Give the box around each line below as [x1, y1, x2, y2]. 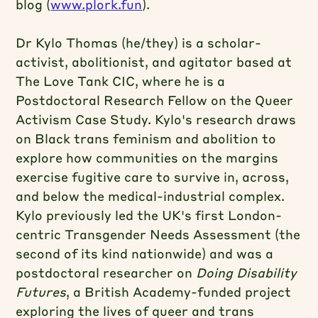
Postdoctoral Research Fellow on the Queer [16, 92, 294, 108]
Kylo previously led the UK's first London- [16, 207, 283, 223]
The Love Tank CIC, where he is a [16, 72, 226, 89]
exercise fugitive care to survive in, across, [16, 168, 290, 185]
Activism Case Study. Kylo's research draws [16, 111, 297, 127]
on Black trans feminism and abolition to [16, 130, 277, 146]
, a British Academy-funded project [66, 283, 292, 300]
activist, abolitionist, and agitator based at [16, 53, 292, 70]
